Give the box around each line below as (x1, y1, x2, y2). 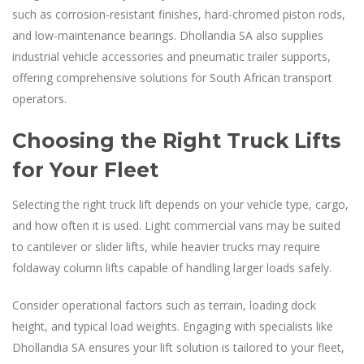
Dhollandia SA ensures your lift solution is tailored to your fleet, (12, 339, 344, 355)
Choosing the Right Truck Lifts (12, 128, 340, 153)
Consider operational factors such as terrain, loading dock (12, 297, 316, 313)
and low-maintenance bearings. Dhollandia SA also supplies (12, 27, 323, 43)
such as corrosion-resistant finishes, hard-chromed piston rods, (12, 6, 345, 22)
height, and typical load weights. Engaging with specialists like (12, 318, 333, 334)
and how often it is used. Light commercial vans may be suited (12, 217, 340, 233)
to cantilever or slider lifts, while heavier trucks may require (12, 238, 320, 254)
